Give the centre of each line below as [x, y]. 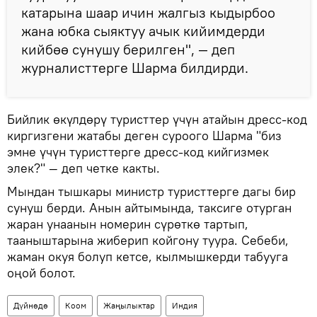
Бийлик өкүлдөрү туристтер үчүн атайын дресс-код [157, 119]
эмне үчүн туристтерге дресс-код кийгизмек [138, 151]
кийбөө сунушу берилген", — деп [128, 49]
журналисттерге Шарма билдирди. [137, 67]
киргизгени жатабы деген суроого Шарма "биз [144, 135]
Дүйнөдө [31, 305]
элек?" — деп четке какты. [85, 168]
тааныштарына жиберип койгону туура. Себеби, [148, 240]
